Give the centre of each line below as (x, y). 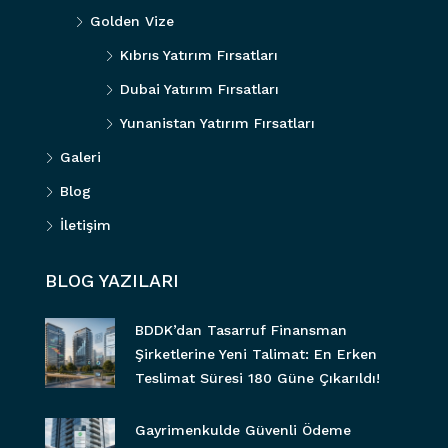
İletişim (85, 224)
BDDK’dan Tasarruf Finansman (241, 329)
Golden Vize (132, 20)
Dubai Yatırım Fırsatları (199, 88)
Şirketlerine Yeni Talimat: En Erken (256, 353)
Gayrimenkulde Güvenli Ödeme (243, 429)
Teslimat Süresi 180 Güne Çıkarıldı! (257, 377)
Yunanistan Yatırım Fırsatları (217, 122)
